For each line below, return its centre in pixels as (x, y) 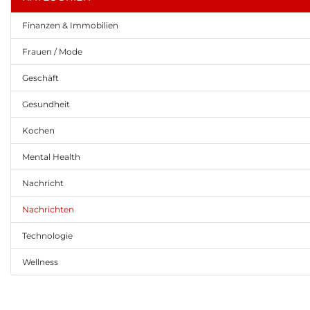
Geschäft (40, 77)
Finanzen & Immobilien (70, 25)
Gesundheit (46, 104)
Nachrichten (48, 209)
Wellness (40, 262)
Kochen (38, 130)
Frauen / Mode (52, 51)
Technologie (47, 235)
